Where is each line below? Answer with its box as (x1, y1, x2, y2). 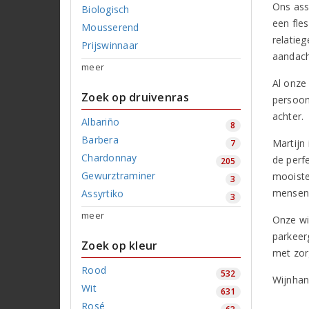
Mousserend (81, 20, 139, 34)
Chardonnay (81, 150, 137, 164)
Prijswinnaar (81, 38, 139, 52)
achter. (272, 109, 304, 123)
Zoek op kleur (81, 237, 158, 253)
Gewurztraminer (81, 168, 156, 182)
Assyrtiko (81, 186, 124, 200)
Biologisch (81, 2, 130, 16)
